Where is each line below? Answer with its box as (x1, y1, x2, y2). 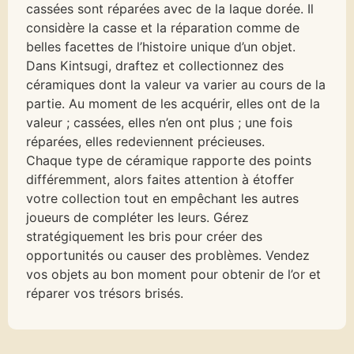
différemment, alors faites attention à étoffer (26, 171, 295, 188)
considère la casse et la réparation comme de (26, 20, 300, 36)
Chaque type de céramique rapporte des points (26, 153, 312, 169)
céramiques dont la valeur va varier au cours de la (26, 77, 326, 93)
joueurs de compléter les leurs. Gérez (26, 209, 250, 226)
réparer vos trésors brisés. (26, 285, 184, 302)
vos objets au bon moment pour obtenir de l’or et (26, 266, 322, 283)
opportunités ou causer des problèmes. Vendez (26, 247, 311, 264)
